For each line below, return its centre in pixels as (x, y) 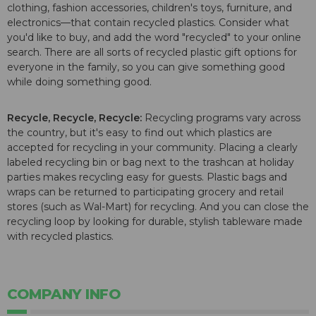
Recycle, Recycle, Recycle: (74, 118)
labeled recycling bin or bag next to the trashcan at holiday (151, 163)
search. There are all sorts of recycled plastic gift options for (152, 53)
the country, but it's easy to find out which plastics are (140, 133)
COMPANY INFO (64, 294)
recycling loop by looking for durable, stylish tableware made (155, 222)
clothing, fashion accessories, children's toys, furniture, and (150, 8)
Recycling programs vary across (221, 118)
